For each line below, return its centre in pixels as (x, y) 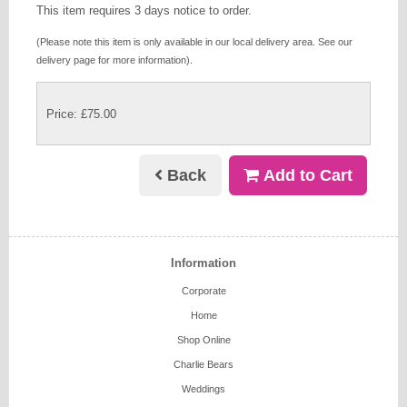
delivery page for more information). (114, 60)
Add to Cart (306, 176)
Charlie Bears (203, 365)
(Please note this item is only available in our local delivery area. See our (194, 41)
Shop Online (203, 340)
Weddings (203, 389)
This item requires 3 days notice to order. (144, 11)
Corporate (203, 291)
